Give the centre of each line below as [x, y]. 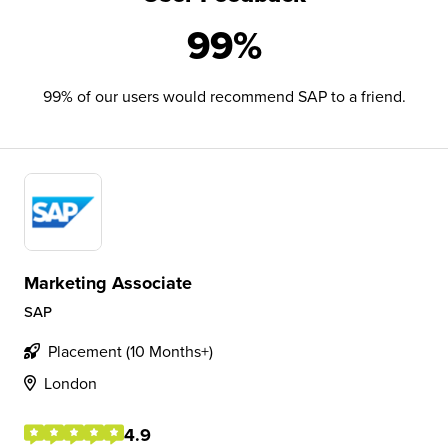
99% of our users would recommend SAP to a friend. [224, 96]
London [70, 383]
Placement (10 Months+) [130, 351]
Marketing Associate [108, 283]
